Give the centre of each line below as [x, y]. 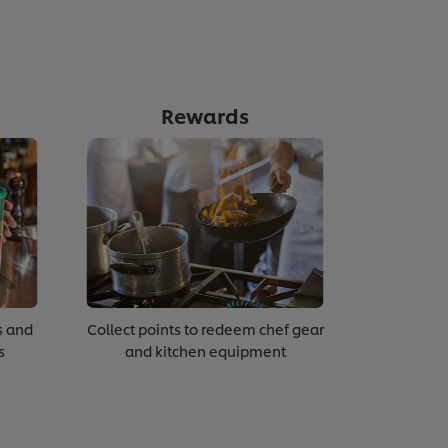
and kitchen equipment [205, 351]
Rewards [205, 115]
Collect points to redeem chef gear [205, 329]
